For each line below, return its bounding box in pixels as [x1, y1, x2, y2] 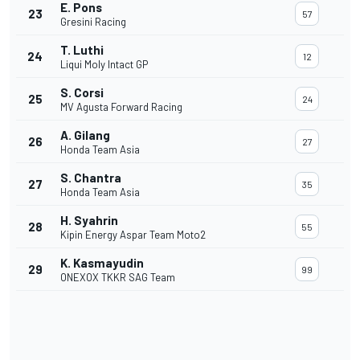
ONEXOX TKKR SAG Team [60, 271, 175, 284]
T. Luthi [60, 43, 104, 58]
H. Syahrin [60, 213, 118, 228]
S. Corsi [60, 85, 104, 100]
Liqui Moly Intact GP [60, 58, 148, 72]
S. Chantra [60, 170, 121, 186]
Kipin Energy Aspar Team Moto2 [60, 228, 206, 242]
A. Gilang [60, 128, 110, 143]
